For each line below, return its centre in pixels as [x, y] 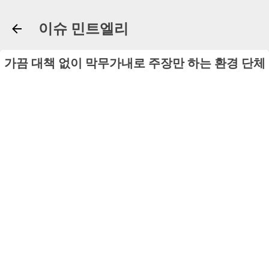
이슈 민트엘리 [83, 29]
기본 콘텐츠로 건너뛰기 [134, 15]
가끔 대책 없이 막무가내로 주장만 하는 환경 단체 [134, 63]
